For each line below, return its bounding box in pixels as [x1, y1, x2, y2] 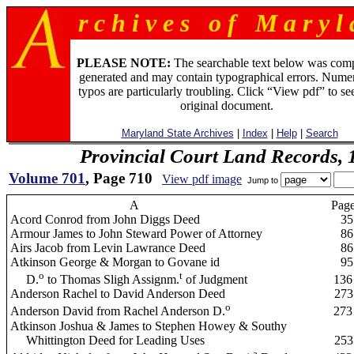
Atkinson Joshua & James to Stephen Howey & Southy [10, 318, 287, 333]
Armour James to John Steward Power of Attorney [10, 227, 262, 240]
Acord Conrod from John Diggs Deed [10, 213, 200, 226]
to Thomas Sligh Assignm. [44, 273, 179, 287]
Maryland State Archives [121, 127, 234, 139]
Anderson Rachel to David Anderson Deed [10, 287, 225, 301]
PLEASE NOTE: [76, 56, 171, 70]
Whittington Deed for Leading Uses [10, 333, 205, 347]
